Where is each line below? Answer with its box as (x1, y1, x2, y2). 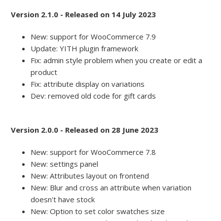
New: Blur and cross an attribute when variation (31, 183, 192, 193)
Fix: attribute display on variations (31, 79, 145, 89)
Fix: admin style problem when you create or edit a (31, 55, 203, 66)
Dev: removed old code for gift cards (31, 91, 156, 101)
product (31, 67, 58, 77)
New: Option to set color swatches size (31, 206, 165, 217)
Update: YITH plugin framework (31, 43, 139, 54)
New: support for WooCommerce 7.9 (31, 32, 156, 42)
